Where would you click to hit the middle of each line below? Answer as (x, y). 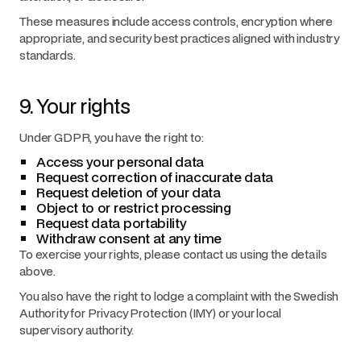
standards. (48, 55)
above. (38, 271)
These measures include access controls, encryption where (176, 21)
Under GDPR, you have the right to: (112, 137)
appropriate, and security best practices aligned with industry (180, 38)
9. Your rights (75, 106)
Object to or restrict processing (134, 207)
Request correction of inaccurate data (155, 177)
